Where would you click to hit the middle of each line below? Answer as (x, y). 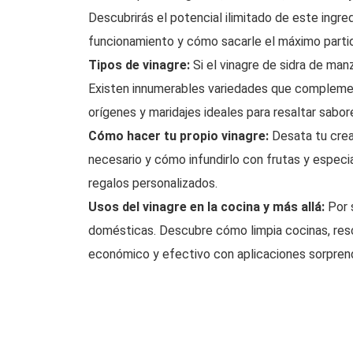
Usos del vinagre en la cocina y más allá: (206, 207)
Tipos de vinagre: (139, 65)
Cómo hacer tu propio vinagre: (178, 136)
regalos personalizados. (153, 183)
